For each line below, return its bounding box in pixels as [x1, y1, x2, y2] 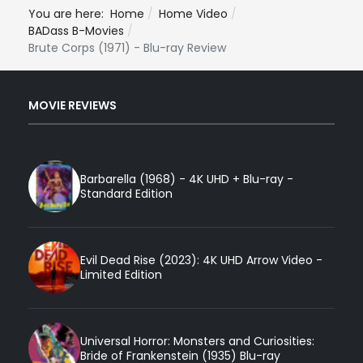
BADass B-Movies [28, 22, 124, 39]
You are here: [28, 5, 110, 22]
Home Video [159, 5, 228, 22]
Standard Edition [80, 186, 173, 203]
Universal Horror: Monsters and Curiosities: [80, 333, 314, 350]
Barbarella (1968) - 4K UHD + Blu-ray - [80, 171, 293, 188]
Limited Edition [80, 267, 162, 284]
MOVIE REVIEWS [28, 97, 117, 114]
